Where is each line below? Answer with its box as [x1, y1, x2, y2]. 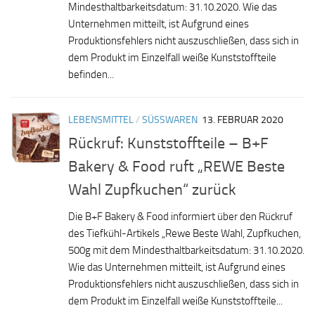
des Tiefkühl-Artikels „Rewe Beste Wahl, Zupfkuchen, [68, 226, 301, 240]
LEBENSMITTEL [68, 113, 134, 126]
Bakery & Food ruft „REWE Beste [68, 156, 285, 176]
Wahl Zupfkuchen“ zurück [68, 179, 236, 199]
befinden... [68, 67, 114, 81]
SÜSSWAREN [142, 113, 191, 126]
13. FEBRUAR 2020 [202, 113, 283, 126]
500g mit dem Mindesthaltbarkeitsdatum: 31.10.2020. [68, 243, 304, 257]
